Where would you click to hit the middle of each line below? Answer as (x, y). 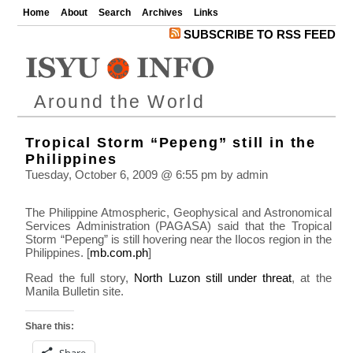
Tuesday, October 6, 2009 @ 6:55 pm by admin (147, 175)
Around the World (119, 102)
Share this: (50, 326)
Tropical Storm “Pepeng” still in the (171, 142)
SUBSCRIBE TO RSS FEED (258, 34)
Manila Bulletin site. (75, 292)
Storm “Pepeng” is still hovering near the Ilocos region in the (178, 240)
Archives (163, 13)
